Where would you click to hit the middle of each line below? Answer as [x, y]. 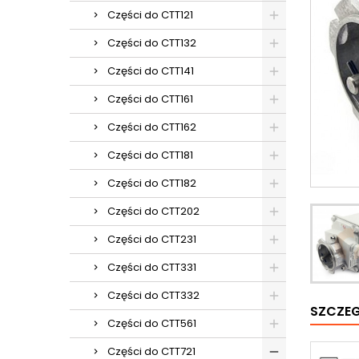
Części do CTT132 [152, 43]
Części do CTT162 [152, 127]
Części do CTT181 [150, 155]
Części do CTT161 [150, 99]
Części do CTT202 [153, 211]
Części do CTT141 [151, 71]
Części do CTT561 [152, 323]
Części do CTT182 [152, 183]
